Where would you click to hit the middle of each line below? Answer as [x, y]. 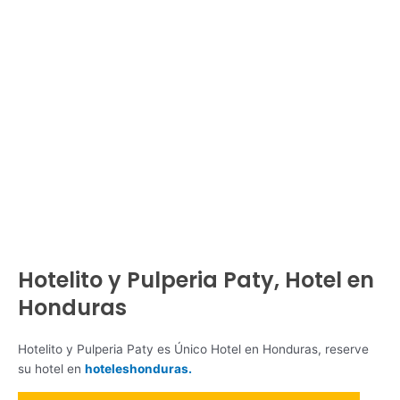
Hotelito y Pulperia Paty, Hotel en [196, 279]
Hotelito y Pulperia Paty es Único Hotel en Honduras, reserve [193, 349]
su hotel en [51, 368]
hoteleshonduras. [138, 368]
